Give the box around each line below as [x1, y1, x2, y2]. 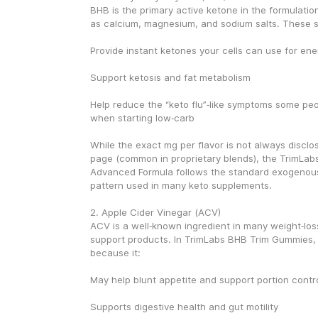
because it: [89, 247, 141, 258]
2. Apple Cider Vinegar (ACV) [89, 207, 221, 218]
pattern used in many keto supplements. [89, 180, 272, 191]
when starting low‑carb [89, 112, 194, 124]
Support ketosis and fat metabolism [89, 72, 251, 83]
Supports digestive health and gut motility [89, 301, 278, 312]
